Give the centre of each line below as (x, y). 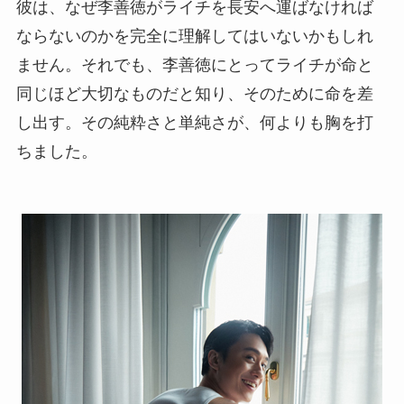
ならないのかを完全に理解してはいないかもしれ (194, 36)
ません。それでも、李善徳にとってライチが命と (194, 64)
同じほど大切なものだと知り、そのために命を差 (194, 93)
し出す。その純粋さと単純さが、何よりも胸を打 (194, 122)
